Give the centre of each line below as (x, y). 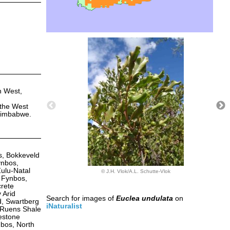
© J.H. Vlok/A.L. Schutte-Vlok (136, 171)
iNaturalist (64, 206)
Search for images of (81, 198)
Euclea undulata (144, 198)
